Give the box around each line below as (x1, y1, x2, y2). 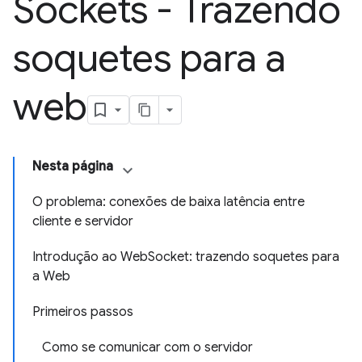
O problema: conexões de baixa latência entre (32, 194, 305, 210)
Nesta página (32, 158, 113, 175)
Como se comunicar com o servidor (42, 339, 253, 356)
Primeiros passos (32, 304, 133, 320)
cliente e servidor (32, 213, 133, 229)
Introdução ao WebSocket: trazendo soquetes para (32, 249, 339, 265)
